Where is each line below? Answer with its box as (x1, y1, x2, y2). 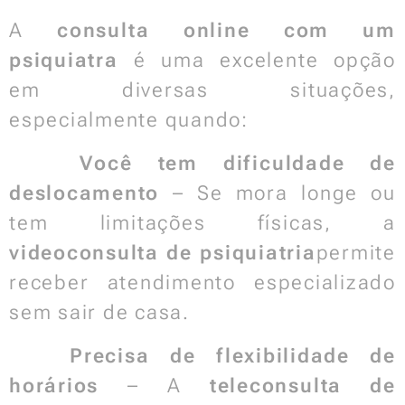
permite (316, 241, 396, 264)
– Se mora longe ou (159, 182, 396, 204)
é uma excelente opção (118, 49, 396, 71)
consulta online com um (57, 19, 396, 42)
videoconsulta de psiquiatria (9, 241, 316, 264)
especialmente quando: (9, 108, 249, 131)
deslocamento (9, 182, 160, 204)
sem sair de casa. (9, 301, 190, 324)
